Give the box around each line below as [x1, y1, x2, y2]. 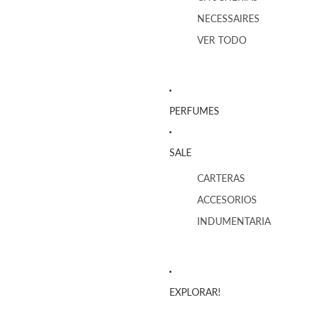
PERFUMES [169, 104, 219, 117]
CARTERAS [197, 172, 245, 185]
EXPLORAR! [169, 285, 221, 298]
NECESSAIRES [197, 12, 260, 25]
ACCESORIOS [197, 194, 257, 206]
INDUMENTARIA [197, 215, 271, 228]
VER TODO [197, 34, 246, 47]
